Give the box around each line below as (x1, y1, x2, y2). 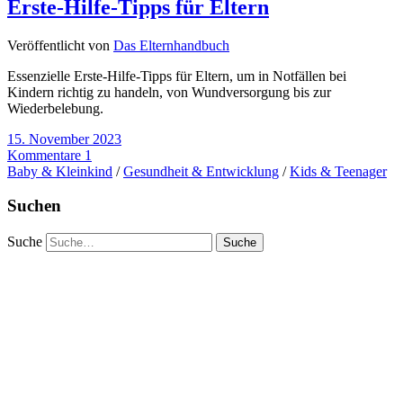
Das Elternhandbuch (113, 37, 229, 53)
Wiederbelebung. (7, 100, 103, 116)
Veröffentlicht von (7, 37, 113, 53)
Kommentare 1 (7, 147, 92, 163)
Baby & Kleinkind (7, 163, 112, 179)
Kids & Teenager (290, 163, 387, 179)
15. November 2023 (7, 130, 121, 147)
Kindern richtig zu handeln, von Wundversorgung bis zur (7, 84, 331, 100)
